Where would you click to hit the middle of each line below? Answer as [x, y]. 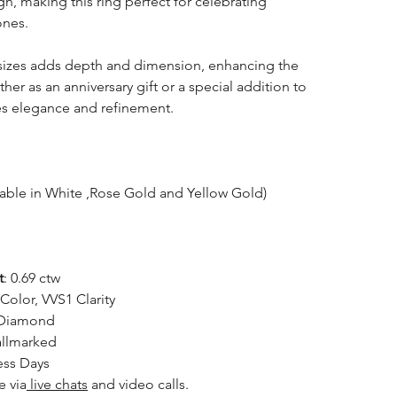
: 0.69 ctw [31, 277]
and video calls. [138, 384]
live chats [57, 384]
